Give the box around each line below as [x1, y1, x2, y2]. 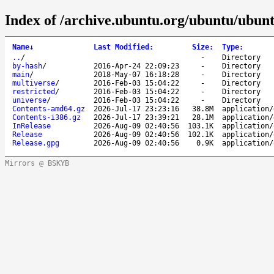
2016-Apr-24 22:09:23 [94, 61, 179, 70]
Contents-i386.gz [12, 113, 81, 122]
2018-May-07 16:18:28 [94, 70, 179, 79]
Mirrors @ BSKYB [5, 158, 69, 168]
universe [12, 95, 46, 105]
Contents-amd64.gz [12, 104, 85, 113]
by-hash [12, 61, 42, 70]
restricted [12, 87, 55, 96]
